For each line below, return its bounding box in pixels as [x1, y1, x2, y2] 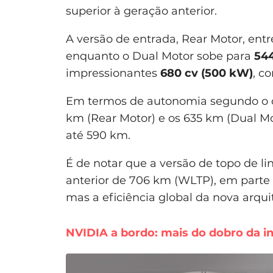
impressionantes [66, 66, 160, 80]
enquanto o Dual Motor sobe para [66, 49, 254, 63]
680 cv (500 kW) [160, 66, 253, 80]
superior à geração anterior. [66, 4, 217, 18]
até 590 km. [66, 129, 130, 143]
